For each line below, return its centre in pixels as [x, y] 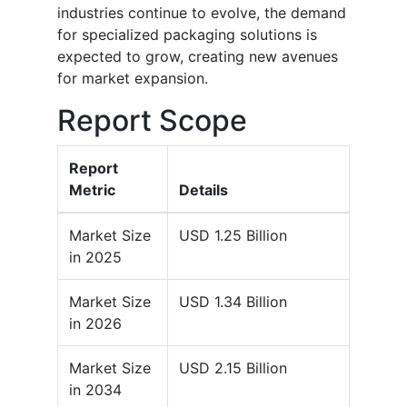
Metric [92, 190]
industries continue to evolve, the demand [202, 13]
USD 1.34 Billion [233, 302]
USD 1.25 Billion [233, 236]
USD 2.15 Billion [233, 368]
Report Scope [152, 121]
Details [203, 190]
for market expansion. [133, 79]
